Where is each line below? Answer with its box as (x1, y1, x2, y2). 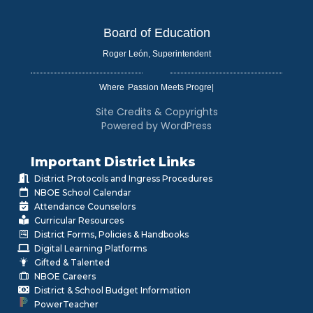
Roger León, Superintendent (102, 49, 211, 59)
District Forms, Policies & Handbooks (34, 229, 189, 240)
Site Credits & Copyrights (95, 105, 218, 119)
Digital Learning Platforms (34, 243, 147, 254)
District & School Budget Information (34, 285, 191, 296)
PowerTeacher (34, 299, 99, 310)
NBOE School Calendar (34, 187, 131, 198)
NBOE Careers (34, 271, 96, 282)
